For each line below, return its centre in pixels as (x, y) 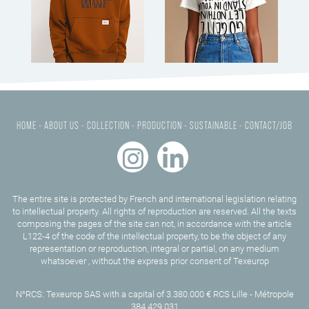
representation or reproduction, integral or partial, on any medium (154, 249)
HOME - (29, 125)
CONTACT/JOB (269, 125)
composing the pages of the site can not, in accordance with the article (154, 224)
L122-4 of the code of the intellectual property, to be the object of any (154, 237)
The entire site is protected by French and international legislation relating (154, 199)
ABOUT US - (64, 125)
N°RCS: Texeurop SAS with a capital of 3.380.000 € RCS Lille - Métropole (154, 295)
